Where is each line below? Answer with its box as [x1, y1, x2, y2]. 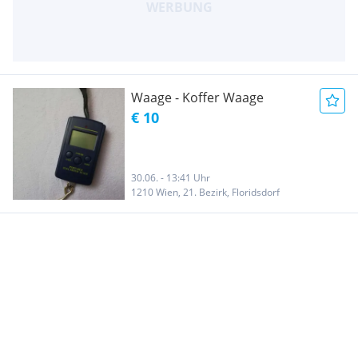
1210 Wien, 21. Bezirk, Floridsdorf [131, 185, 280, 199]
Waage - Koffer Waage [131, 88, 264, 106]
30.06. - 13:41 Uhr [131, 170, 210, 185]
